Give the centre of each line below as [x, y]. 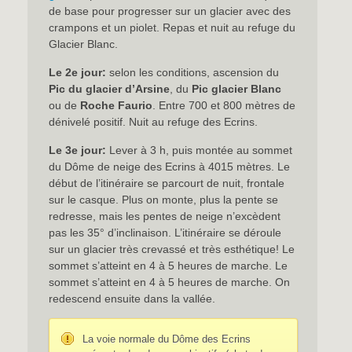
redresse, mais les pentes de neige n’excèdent [165, 216]
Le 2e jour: [78, 72]
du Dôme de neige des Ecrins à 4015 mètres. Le [170, 167]
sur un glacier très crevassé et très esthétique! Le [172, 249]
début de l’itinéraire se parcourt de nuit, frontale [167, 183]
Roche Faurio [117, 105]
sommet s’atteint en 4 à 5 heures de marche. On [170, 282]
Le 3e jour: [78, 150]
